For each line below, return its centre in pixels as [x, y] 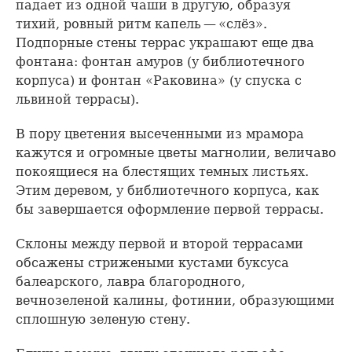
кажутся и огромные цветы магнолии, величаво [176, 152]
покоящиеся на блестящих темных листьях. [162, 171]
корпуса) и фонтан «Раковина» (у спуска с [159, 80]
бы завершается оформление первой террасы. [170, 209]
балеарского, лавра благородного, [130, 281]
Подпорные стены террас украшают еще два [165, 42]
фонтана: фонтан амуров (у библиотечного [160, 61]
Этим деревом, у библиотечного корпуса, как [167, 190]
